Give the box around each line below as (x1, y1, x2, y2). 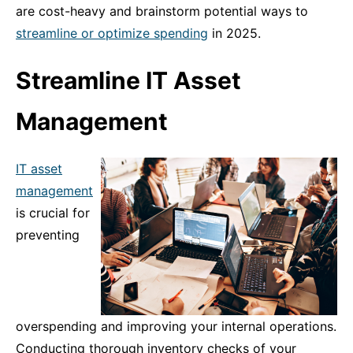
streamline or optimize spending (16, 25, 208, 41)
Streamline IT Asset (16, 66, 241, 95)
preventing (16, 227, 80, 243)
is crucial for (16, 205, 90, 221)
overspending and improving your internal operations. (16, 318, 336, 334)
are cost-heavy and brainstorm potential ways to (16, 3, 308, 19)
